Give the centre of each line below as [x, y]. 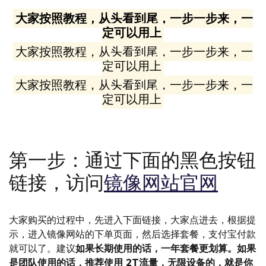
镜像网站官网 [161, 183]
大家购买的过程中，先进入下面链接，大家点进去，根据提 [132, 220]
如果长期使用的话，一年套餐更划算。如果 [166, 248]
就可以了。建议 [42, 248]
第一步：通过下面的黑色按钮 [132, 160]
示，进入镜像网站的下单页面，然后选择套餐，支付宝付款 [132, 234]
